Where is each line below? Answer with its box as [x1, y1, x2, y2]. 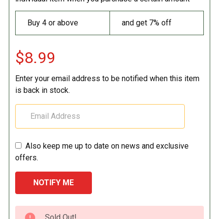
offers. [15, 153, 38, 162]
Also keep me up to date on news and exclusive [25, 141, 189, 151]
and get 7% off [122, 18, 172, 27]
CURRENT [9, 206, 45, 216]
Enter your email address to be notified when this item [15, 73, 199, 83]
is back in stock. [15, 85, 70, 95]
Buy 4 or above [27, 18, 78, 27]
